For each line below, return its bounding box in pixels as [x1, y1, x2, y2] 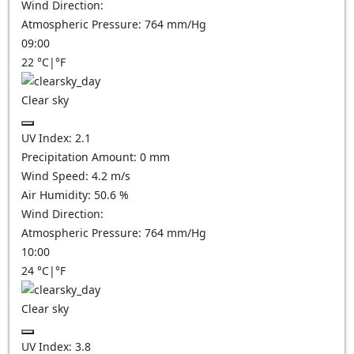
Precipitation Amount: [21, 149, 140, 164]
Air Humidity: [21, 187, 94, 202]
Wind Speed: [21, 168, 92, 183]
